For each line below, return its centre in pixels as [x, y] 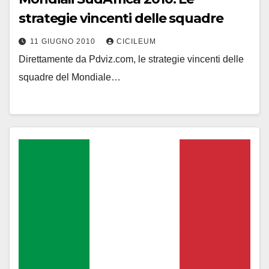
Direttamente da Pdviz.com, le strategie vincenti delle [131, 59]
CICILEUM [136, 42]
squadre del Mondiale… [70, 77]
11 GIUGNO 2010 [64, 42]
